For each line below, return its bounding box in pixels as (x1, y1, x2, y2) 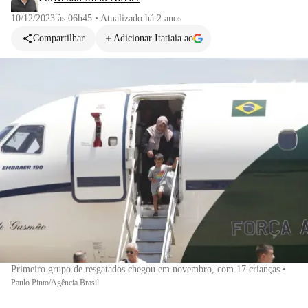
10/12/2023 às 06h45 (11, 13, 92, 23)
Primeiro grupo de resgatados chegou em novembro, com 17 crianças (11, 263, 280, 274)
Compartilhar (33, 33, 85, 43)
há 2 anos (145, 13, 181, 23)
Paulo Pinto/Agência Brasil (11, 277, 99, 287)
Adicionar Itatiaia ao (113, 33, 193, 43)
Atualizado (100, 13, 145, 23)
